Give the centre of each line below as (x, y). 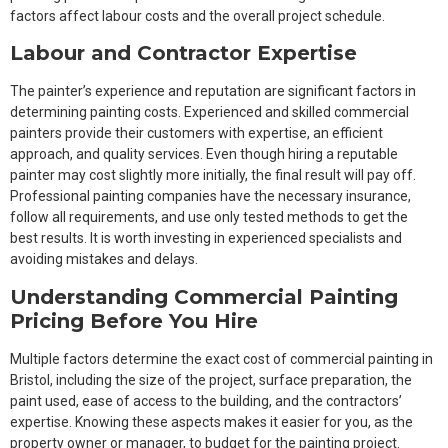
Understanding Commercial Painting (204, 296)
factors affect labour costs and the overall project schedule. (197, 16)
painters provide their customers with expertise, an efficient (196, 133)
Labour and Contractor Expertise (183, 53)
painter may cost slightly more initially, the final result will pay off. (213, 175)
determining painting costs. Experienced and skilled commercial (209, 112)
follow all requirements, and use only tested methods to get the (209, 217)
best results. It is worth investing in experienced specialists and (206, 238)
